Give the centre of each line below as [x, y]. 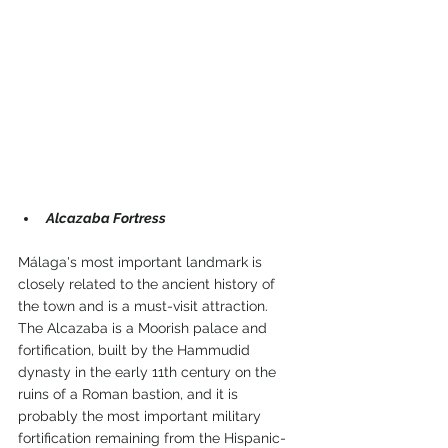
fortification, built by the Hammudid [136, 350]
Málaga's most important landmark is [142, 262]
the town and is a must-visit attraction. [143, 306]
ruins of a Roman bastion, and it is [130, 394]
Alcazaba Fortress [106, 218]
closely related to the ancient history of [148, 284]
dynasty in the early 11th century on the [149, 372]
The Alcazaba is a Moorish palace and [144, 328]
